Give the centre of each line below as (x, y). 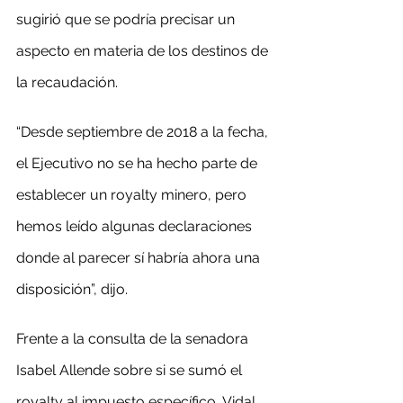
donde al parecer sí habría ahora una (140, 258)
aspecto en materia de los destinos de (144, 51)
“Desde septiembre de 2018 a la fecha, (144, 132)
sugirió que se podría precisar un (127, 19)
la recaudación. (67, 82)
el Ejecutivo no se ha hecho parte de (139, 163)
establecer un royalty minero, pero (133, 195)
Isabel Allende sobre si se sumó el (131, 370)
